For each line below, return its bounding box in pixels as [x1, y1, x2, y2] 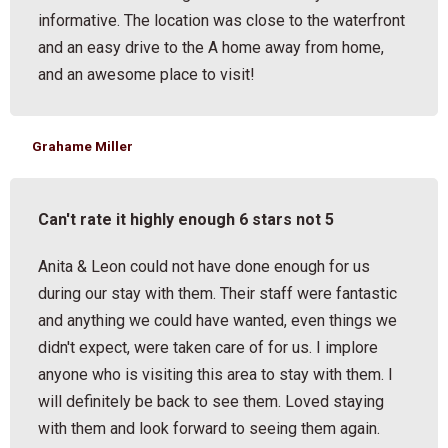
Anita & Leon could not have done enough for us [38, 256, 371, 276]
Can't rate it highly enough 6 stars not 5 [38, 210, 335, 230]
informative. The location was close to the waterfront [38, 11, 406, 31]
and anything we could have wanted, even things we [38, 310, 398, 330]
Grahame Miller [32, 138, 134, 155]
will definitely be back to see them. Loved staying [38, 391, 385, 411]
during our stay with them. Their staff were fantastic [38, 283, 398, 303]
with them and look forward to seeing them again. [38, 418, 381, 438]
